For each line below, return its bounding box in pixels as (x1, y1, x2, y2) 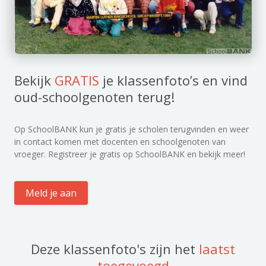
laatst (199, 239, 235, 258)
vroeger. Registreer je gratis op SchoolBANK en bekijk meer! (14, 148, 245, 160)
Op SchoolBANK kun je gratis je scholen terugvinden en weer (14, 123, 249, 135)
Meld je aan (26, 186, 77, 199)
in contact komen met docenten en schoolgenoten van (14, 135, 226, 147)
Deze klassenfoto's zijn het (31, 239, 199, 258)
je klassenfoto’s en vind (99, 71, 248, 89)
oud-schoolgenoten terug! (14, 87, 175, 106)
